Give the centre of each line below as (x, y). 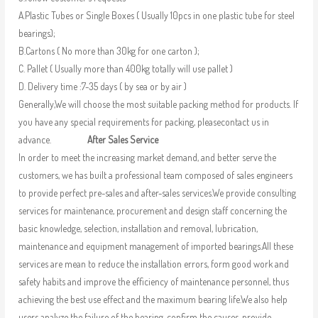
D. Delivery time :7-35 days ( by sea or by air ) (102, 87)
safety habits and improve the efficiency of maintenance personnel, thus (153, 282)
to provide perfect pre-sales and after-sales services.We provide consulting (157, 193)
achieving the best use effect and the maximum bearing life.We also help (153, 300)
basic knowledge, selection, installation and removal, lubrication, (138, 229)
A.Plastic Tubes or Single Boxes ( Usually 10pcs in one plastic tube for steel (156, 16)
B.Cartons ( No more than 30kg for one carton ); (109, 51)
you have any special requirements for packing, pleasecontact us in (143, 122)
